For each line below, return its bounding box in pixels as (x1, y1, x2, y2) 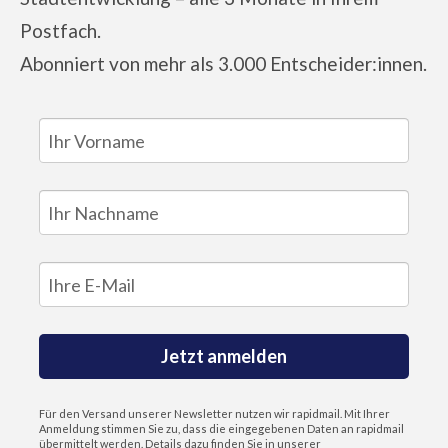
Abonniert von (19, 52, 140, 76)
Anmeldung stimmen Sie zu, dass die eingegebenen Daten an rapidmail (38, 422, 404, 436)
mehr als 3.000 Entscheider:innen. (143, 52, 427, 76)
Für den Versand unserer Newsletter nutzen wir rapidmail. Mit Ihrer (38, 407, 390, 421)
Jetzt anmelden (161, 345, 287, 368)
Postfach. (19, 19, 101, 43)
